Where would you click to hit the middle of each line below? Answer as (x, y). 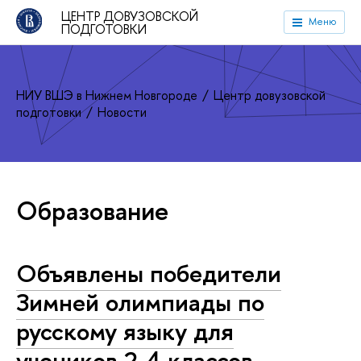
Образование (92, 211)
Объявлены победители (149, 273)
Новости (122, 112)
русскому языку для (125, 331)
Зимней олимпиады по (140, 302)
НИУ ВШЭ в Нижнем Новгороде (108, 95)
